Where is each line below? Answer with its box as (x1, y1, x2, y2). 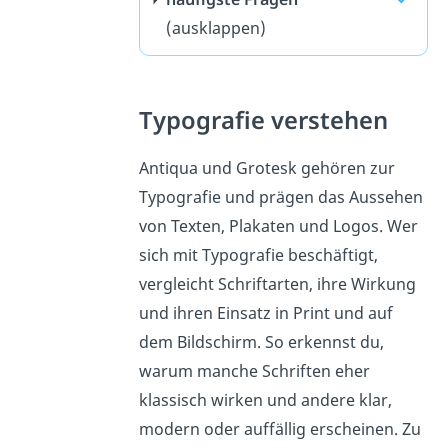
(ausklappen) (165, 16, 266, 39)
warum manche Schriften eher (138, 359, 370, 382)
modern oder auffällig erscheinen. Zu (138, 417, 421, 440)
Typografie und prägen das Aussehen (138, 185, 423, 208)
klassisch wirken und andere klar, (138, 388, 392, 411)
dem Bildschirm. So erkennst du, (138, 330, 384, 353)
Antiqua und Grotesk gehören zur (138, 156, 395, 179)
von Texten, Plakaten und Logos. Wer (138, 214, 418, 237)
